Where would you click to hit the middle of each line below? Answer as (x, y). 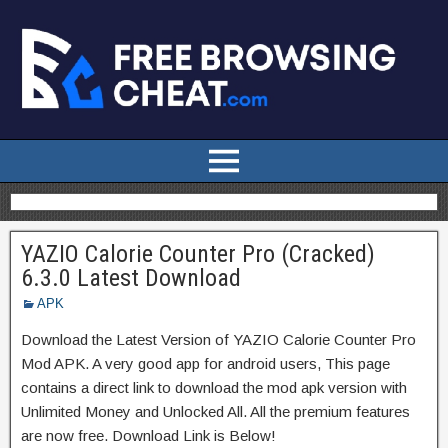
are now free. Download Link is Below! (148, 435)
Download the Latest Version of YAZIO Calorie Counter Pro (218, 339)
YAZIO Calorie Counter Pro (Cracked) (198, 253)
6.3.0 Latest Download (131, 277)
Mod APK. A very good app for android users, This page (205, 363)
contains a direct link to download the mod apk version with (214, 387)
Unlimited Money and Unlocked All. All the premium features (215, 411)
